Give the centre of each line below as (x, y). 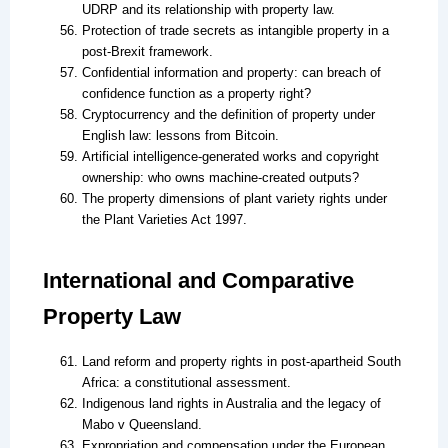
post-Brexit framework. (147, 51)
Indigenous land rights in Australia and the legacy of (231, 404)
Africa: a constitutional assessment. (186, 383)
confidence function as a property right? (196, 93)
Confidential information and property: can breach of (231, 72)
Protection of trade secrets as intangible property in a (235, 30)
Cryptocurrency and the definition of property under (228, 114)
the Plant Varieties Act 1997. (164, 219)
